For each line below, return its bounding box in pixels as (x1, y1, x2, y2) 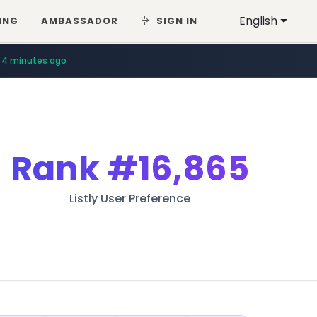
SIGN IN (156, 14, 198, 28)
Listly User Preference (69, 190, 190, 207)
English (239, 13, 278, 29)
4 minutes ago (1, 54, 67, 67)
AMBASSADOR (41, 14, 119, 28)
